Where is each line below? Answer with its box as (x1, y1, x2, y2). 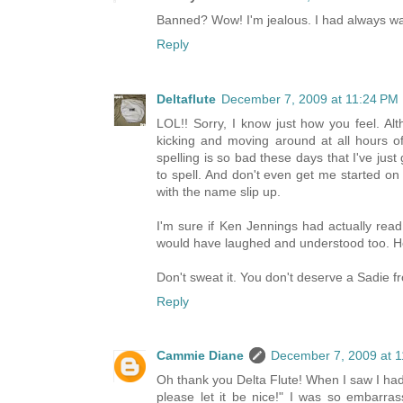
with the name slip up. (157, 184, 281, 199)
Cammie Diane (157, 348, 244, 363)
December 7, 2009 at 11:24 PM (221, 91, 399, 106)
